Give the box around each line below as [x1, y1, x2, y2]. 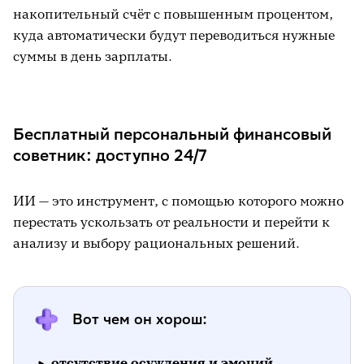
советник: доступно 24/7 [13, 145, 207, 165]
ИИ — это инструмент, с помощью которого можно [13, 193, 344, 209]
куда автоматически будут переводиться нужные [13, 27, 335, 43]
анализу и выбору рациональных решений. [13, 235, 300, 251]
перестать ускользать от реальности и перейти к [13, 214, 330, 230]
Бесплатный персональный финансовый [13, 123, 331, 144]
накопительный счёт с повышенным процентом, [13, 6, 333, 22]
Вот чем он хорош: [72, 310, 207, 328]
